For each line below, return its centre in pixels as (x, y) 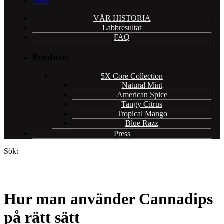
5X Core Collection (132, 76)
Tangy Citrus (142, 104)
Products (51, 57)
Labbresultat (122, 28)
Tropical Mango (142, 114)
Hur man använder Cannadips (108, 199)
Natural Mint (142, 85)
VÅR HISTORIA (122, 18)
